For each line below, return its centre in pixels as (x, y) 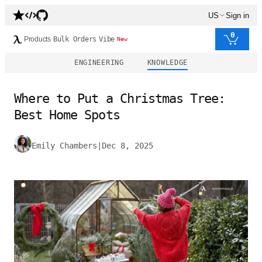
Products (37, 39)
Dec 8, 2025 (127, 146)
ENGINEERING (99, 63)
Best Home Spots (67, 115)
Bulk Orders (75, 39)
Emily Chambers (64, 146)
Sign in (237, 15)
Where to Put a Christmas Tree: (120, 99)
